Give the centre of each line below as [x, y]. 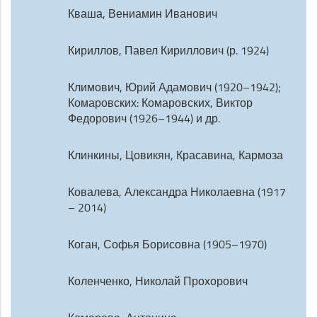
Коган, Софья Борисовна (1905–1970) [167, 244]
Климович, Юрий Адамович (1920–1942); [174, 87]
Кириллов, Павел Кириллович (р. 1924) [168, 50]
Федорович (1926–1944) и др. [144, 118]
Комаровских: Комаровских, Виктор [160, 103]
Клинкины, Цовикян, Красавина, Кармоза [175, 155]
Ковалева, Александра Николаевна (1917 [177, 192]
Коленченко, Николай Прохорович [158, 281]
